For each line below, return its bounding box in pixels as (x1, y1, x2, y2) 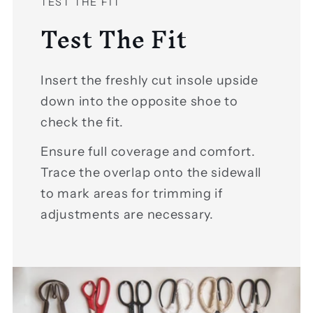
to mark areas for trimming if (41, 185, 223, 201)
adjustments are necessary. (41, 206, 214, 222)
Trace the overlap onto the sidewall (41, 164, 262, 180)
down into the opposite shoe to (41, 93, 238, 109)
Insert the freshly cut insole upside (41, 72, 259, 88)
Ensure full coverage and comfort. (41, 143, 256, 159)
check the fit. (41, 114, 124, 130)
